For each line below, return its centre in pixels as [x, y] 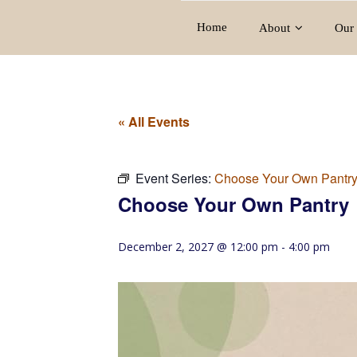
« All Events [154, 122]
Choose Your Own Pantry [233, 204]
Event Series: [175, 178]
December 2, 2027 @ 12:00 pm [198, 247]
